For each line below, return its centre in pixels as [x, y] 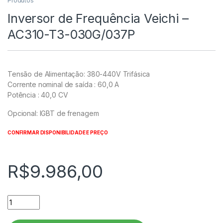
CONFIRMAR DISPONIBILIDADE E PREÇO [58, 132]
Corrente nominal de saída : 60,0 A [63, 84]
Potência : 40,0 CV [38, 95]
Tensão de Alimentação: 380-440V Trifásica [79, 74]
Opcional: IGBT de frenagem [53, 113]
